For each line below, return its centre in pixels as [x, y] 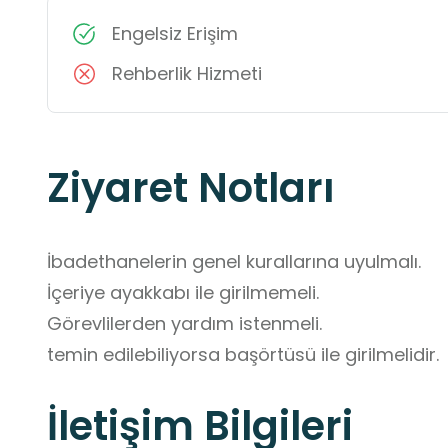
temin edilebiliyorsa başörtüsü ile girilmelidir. [243, 355]
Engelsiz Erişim [175, 34]
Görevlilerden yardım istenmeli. [187, 324]
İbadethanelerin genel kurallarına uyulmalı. [234, 262]
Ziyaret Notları [191, 188]
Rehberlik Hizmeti [187, 74]
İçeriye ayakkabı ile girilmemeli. [183, 293]
